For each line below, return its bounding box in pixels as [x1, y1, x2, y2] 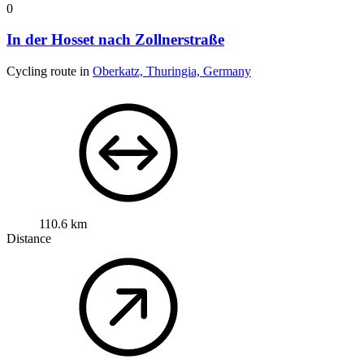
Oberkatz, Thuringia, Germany [93, 64, 251, 79]
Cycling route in [6, 64, 93, 79]
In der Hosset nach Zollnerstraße [6, 31, 224, 49]
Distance [6, 232, 51, 246]
